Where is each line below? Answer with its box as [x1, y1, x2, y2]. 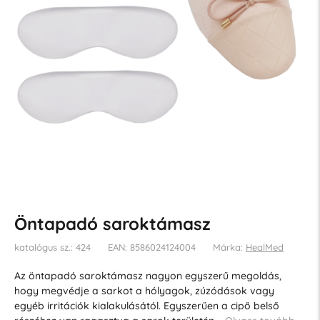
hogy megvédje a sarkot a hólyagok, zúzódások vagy [14, 284, 274, 297]
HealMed [245, 241, 284, 253]
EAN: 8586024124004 [107, 241, 196, 253]
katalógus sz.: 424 [14, 241, 91, 253]
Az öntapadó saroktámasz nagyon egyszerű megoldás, [14, 269, 281, 282]
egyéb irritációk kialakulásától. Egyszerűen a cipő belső [14, 299, 279, 312]
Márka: [212, 241, 246, 253]
